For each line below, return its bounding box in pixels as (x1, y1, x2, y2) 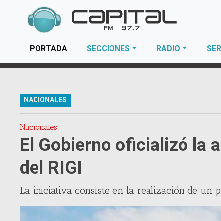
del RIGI (20, 157, 83, 178)
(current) (67, 43, 101, 53)
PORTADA (30, 44, 68, 53)
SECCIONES (87, 44, 130, 53)
